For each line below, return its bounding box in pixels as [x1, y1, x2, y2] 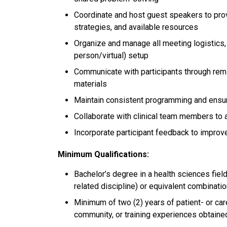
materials [74, 79, 107, 89]
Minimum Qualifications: [58, 149, 149, 160]
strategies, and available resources [74, 22, 198, 32]
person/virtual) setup [74, 51, 148, 61]
